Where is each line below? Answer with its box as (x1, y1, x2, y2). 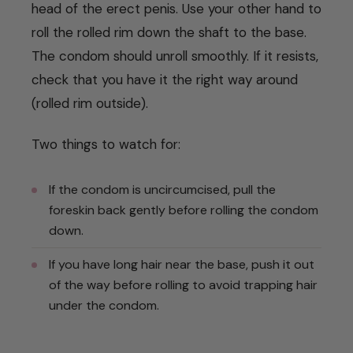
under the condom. (49, 296, 159, 314)
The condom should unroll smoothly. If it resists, (32, 46, 318, 65)
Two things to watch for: (32, 135, 180, 153)
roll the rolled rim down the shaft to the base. (32, 23, 307, 41)
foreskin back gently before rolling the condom (49, 201, 318, 218)
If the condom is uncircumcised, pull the (49, 180, 276, 198)
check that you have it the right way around (32, 70, 298, 88)
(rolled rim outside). (32, 94, 148, 112)
